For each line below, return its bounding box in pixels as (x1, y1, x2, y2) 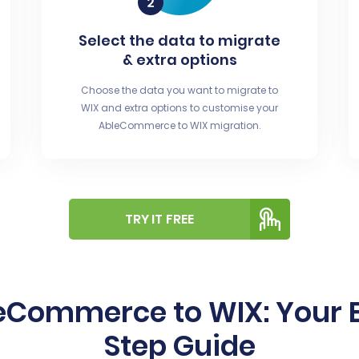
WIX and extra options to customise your (81, 101, 278, 115)
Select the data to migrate (79, 30, 280, 50)
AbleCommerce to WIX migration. (98, 119, 261, 132)
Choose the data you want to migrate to (81, 83, 278, 97)
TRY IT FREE (124, 210, 195, 228)
